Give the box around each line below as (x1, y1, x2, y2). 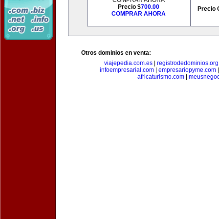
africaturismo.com (137, 73, 184, 80)
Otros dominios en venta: (81, 49, 151, 56)
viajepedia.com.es (104, 60, 153, 66)
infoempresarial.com (99, 66, 154, 73)
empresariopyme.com (158, 66, 216, 73)
